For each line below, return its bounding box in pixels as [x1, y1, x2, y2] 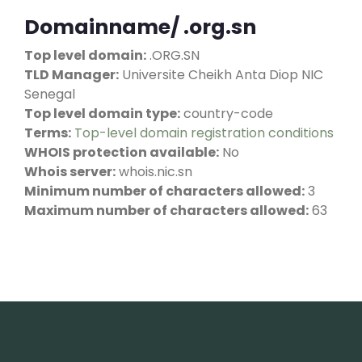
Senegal [24, 84, 75, 103]
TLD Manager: [24, 65, 119, 84]
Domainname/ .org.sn [24, 12, 256, 41]
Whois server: [24, 162, 116, 181]
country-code [180, 103, 273, 123]
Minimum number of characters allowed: [24, 181, 305, 200]
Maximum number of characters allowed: [24, 200, 309, 220]
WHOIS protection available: [24, 142, 219, 162]
